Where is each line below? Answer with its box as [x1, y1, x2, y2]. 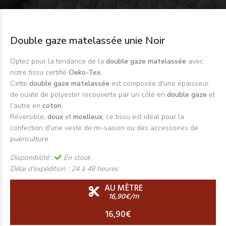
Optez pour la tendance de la [10, 56, 104, 66]
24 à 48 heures [71, 164, 118, 174]
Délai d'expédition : [10, 164, 71, 174]
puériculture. [10, 134, 50, 144]
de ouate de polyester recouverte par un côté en [10, 90, 167, 99]
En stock [62, 153, 90, 162]
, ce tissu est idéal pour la [102, 112, 184, 122]
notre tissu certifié [10, 68, 69, 77]
